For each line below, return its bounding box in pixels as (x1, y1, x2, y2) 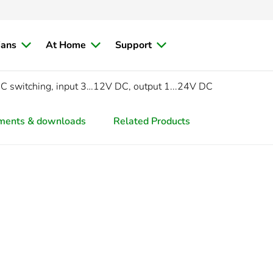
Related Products (113, 115, 190, 128)
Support (115, 38, 152, 52)
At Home (46, 38, 86, 52)
